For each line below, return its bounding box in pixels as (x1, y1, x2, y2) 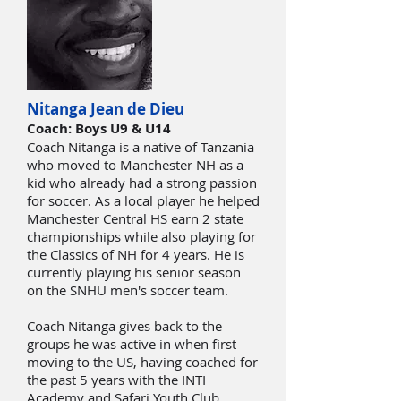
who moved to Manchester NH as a (27, 156, 243, 174)
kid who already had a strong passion (27, 174, 257, 192)
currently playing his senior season (27, 263, 241, 281)
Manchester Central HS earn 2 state (27, 209, 243, 227)
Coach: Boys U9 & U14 (27, 119, 171, 138)
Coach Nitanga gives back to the (27, 317, 222, 335)
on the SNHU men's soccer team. (27, 281, 228, 299)
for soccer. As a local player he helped (27, 192, 260, 209)
